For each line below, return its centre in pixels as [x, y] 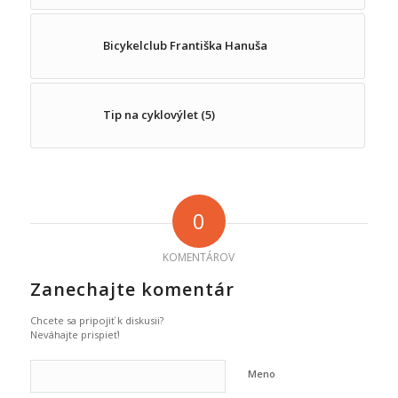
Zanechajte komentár [132, 290]
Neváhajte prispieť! [75, 335]
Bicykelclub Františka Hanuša [185, 46]
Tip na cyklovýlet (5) [159, 115]
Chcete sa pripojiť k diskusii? [96, 321]
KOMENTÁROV [199, 258]
